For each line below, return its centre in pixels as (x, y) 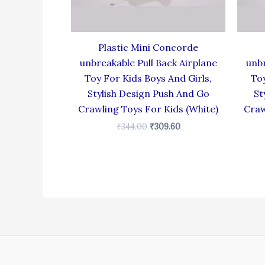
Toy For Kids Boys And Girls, (148, 78)
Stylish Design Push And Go (148, 93)
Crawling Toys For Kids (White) (148, 109)
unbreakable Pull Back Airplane (148, 62)
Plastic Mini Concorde (148, 47)
